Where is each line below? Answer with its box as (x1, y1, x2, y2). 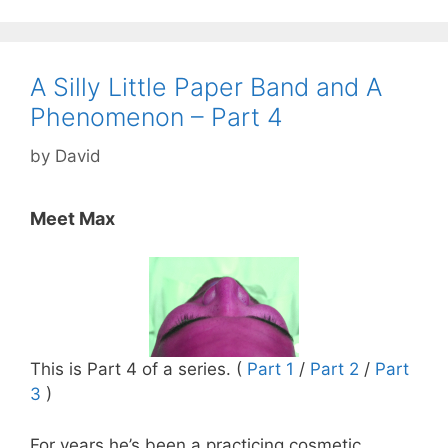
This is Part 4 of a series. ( (30, 359, 247, 380)
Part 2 (310, 359, 359, 380)
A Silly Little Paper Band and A (30, 72, 382, 103)
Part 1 (247, 359, 294, 380)
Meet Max (30, 207, 115, 229)
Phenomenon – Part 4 (30, 102, 283, 133)
